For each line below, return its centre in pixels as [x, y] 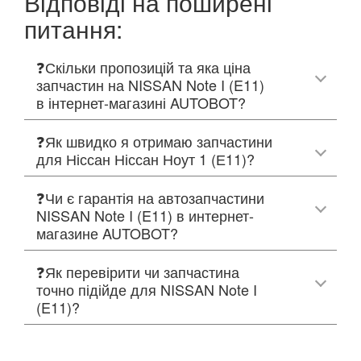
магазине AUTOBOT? [107, 232]
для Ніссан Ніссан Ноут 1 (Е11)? [145, 158]
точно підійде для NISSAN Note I [147, 289]
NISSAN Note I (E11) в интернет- [145, 215]
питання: [73, 28]
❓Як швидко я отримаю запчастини [154, 141]
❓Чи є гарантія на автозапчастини [150, 197]
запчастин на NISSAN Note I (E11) [150, 84]
